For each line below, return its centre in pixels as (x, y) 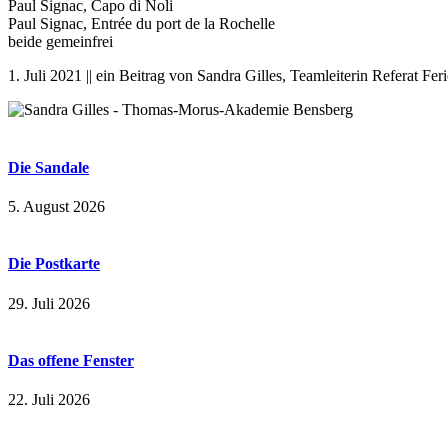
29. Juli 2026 (49, 303)
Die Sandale (48, 167)
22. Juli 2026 (49, 400)
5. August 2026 (56, 206)
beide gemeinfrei (60, 42)
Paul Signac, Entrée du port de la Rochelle (141, 24)
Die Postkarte (54, 264)
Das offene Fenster (71, 360)
